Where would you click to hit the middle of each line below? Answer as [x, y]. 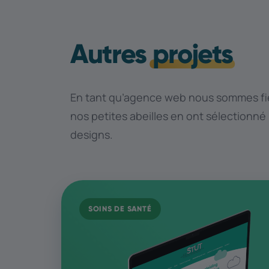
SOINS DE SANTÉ [120, 209]
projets [192, 54]
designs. [92, 135]
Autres [111, 54]
